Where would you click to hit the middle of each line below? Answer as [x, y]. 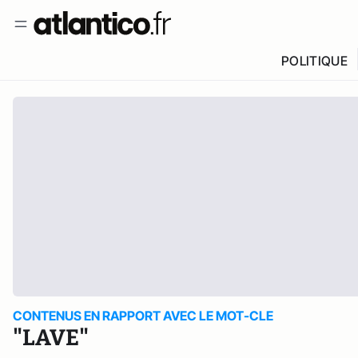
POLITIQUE [314, 61]
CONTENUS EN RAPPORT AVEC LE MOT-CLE [143, 316]
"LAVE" [51, 338]
